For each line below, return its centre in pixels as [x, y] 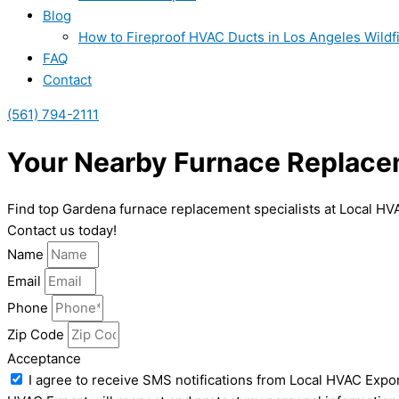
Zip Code [37, 335]
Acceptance [44, 359]
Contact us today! [62, 231]
